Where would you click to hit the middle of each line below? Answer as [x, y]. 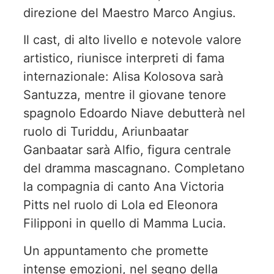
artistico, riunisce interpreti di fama [124, 58]
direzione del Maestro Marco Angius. [130, 13]
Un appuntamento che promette [116, 250]
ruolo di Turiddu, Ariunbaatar [106, 132]
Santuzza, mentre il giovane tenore [125, 95]
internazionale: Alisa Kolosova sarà [123, 77]
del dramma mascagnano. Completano [134, 168]
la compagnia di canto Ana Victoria [124, 187]
